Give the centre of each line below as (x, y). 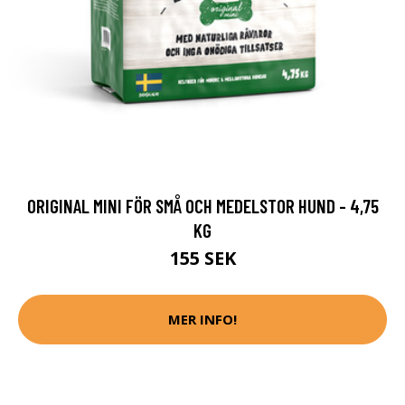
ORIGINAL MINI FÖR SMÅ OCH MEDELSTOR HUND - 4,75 (202, 205)
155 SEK (202, 258)
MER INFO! (202, 320)
